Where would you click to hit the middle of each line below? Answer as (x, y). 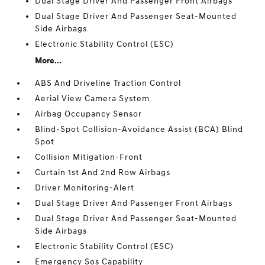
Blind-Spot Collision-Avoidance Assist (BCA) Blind (139, 130)
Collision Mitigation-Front (89, 157)
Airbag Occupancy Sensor (89, 114)
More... (49, 61)
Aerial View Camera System (93, 99)
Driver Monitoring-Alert (85, 188)
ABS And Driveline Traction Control (108, 83)
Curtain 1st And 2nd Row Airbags (103, 173)
